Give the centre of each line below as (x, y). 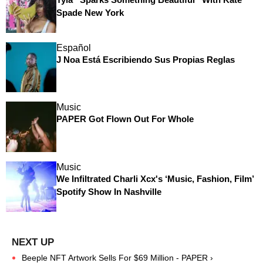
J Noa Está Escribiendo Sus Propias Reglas (145, 59)
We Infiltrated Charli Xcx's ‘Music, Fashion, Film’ (155, 179)
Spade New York (90, 13)
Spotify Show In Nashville (109, 192)
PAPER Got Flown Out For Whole (125, 119)
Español (73, 48)
